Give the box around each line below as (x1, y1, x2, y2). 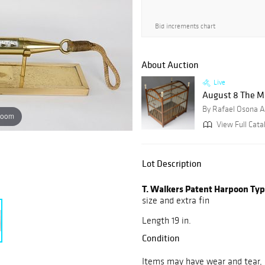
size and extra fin (142, 195, 209, 206)
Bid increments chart (155, 22, 215, 30)
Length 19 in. (142, 215, 191, 227)
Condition (142, 232, 180, 244)
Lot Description (142, 157, 202, 170)
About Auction (141, 59, 199, 71)
